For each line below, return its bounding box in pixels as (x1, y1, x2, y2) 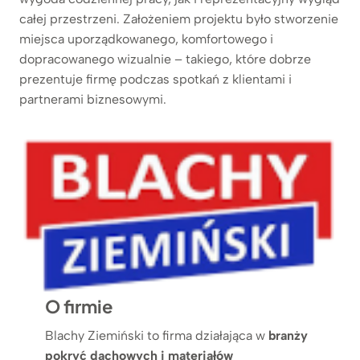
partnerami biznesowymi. (19, 91, 166, 107)
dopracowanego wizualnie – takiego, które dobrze (19, 51, 311, 67)
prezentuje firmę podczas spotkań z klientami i (19, 71, 292, 87)
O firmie (45, 294, 112, 317)
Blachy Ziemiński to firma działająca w (45, 327, 268, 343)
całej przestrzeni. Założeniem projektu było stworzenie (19, 10, 338, 27)
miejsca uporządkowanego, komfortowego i (19, 31, 273, 47)
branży (268, 327, 308, 343)
